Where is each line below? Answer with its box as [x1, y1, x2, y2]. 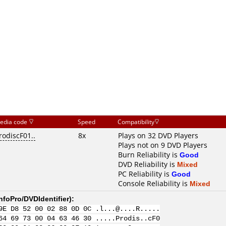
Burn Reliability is [118, 150, 180, 159]
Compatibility [118, 118, 154, 126]
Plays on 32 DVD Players [118, 131, 198, 140]
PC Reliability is [118, 169, 172, 179]
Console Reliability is [118, 179, 190, 188]
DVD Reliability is [118, 159, 177, 169]
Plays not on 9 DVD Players [118, 140, 207, 150]
